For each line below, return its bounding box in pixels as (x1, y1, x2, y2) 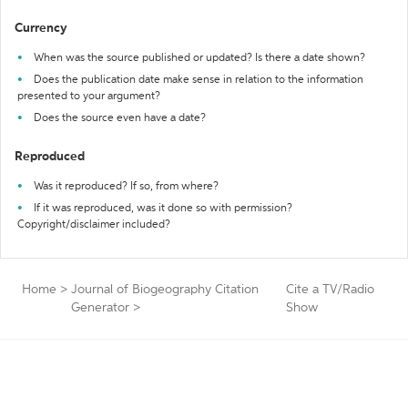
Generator (71, 301, 129, 314)
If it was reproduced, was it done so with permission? (34, 203, 292, 214)
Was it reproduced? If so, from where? (34, 181, 219, 192)
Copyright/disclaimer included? (17, 219, 170, 230)
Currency (15, 22, 67, 35)
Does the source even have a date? (34, 113, 206, 124)
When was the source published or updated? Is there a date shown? (34, 53, 365, 64)
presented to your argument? (17, 91, 160, 102)
